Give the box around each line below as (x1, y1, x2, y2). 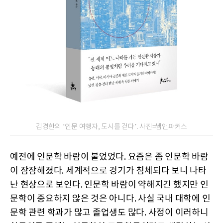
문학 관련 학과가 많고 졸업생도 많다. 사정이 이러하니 (10, 207, 209, 218)
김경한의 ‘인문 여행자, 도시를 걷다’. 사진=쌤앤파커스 (35, 122, 188, 131)
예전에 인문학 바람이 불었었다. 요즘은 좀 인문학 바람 (10, 151, 209, 162)
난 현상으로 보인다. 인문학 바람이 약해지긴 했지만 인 (10, 179, 209, 190)
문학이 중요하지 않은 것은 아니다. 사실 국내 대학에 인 (10, 193, 211, 204)
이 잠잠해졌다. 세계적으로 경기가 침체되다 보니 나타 (10, 165, 207, 176)
